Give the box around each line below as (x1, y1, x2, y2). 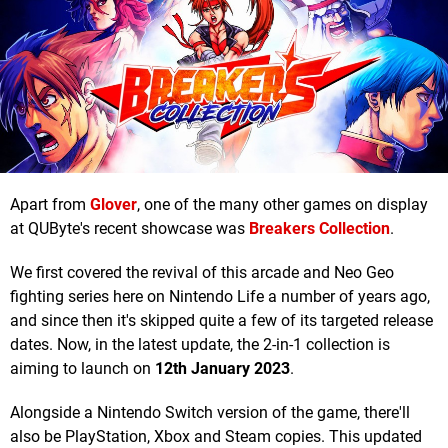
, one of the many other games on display (137, 195, 428, 215)
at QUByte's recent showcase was (10, 219, 249, 239)
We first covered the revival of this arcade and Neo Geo (10, 263, 394, 283)
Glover (90, 195, 137, 215)
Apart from (10, 195, 90, 215)
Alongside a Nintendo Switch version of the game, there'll (10, 403, 410, 423)
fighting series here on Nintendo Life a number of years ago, (10, 287, 430, 307)
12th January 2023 (155, 359, 290, 379)
